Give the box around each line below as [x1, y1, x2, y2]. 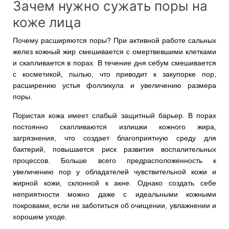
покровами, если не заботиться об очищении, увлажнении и [13, 201, 216, 210]
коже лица [13, 14, 81, 30]
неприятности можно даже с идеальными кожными [13, 190, 216, 198]
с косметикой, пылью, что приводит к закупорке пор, [13, 70, 216, 78]
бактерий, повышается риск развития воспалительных [13, 145, 216, 153]
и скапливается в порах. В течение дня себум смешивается [13, 59, 216, 67]
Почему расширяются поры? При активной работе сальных [13, 36, 216, 44]
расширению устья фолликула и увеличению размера [13, 81, 216, 89]
